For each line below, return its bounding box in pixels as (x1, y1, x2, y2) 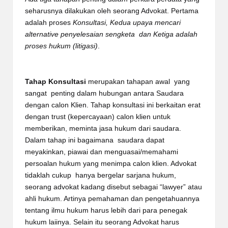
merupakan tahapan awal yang (86, 77, 190, 85)
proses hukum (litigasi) (25, 42, 98, 50)
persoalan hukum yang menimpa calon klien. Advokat (25, 159, 196, 167)
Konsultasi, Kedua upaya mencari (73, 18, 181, 26)
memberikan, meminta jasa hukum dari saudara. (25, 124, 181, 132)
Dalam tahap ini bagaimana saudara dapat (25, 136, 164, 144)
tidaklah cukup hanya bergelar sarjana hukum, (25, 171, 176, 179)
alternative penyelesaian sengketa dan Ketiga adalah (25, 30, 197, 38)
